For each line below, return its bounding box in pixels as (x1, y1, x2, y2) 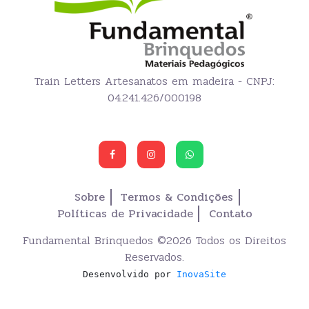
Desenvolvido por (83, 269, 177, 279)
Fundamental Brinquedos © (23, 232, 166, 249)
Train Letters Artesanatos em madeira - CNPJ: (34, 72, 275, 90)
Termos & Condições (121, 188, 233, 206)
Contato (208, 205, 252, 222)
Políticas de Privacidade (57, 205, 193, 222)
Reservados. (125, 248, 184, 266)
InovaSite (177, 269, 226, 279)
